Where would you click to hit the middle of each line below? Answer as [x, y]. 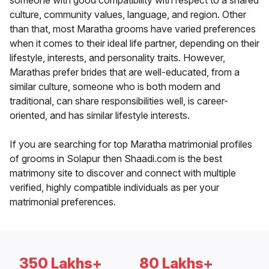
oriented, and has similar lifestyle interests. [100, 116]
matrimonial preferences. [63, 202]
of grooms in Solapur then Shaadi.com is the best [116, 159]
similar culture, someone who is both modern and [115, 87]
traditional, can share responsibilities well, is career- [119, 101]
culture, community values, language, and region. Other [128, 15]
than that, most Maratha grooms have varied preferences [133, 29]
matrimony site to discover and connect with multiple [123, 173]
